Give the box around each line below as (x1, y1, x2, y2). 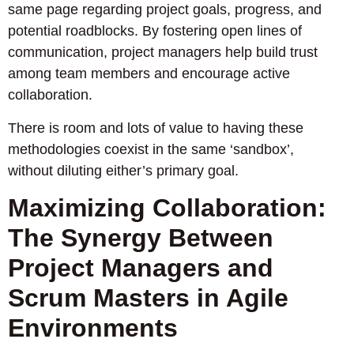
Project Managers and (8, 253, 273, 282)
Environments (8, 313, 178, 342)
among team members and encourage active (8, 66, 290, 82)
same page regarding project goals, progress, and (8, 2, 322, 18)
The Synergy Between (8, 223, 273, 252)
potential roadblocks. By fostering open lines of (8, 23, 302, 40)
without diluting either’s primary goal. (8, 162, 239, 179)
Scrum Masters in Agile (8, 283, 288, 312)
